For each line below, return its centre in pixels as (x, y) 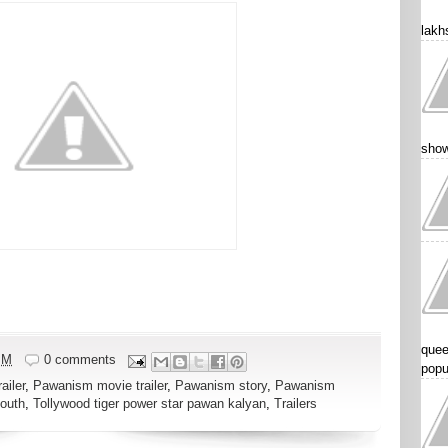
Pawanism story (221, 385)
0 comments (79, 360)
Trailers (295, 403)
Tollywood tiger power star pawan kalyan (149, 403)
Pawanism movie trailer (100, 385)
